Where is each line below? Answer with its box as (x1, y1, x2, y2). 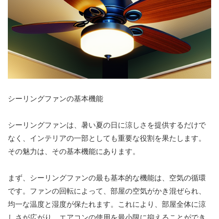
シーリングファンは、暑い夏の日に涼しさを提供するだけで (8, 120, 206, 129)
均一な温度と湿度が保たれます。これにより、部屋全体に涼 (8, 199, 206, 208)
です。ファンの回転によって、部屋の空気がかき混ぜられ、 (8, 186, 206, 195)
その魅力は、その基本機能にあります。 (8, 147, 140, 155)
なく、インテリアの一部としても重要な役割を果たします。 (8, 133, 206, 142)
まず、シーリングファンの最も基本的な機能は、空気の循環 (8, 173, 206, 182)
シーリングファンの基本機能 (8, 94, 103, 103)
